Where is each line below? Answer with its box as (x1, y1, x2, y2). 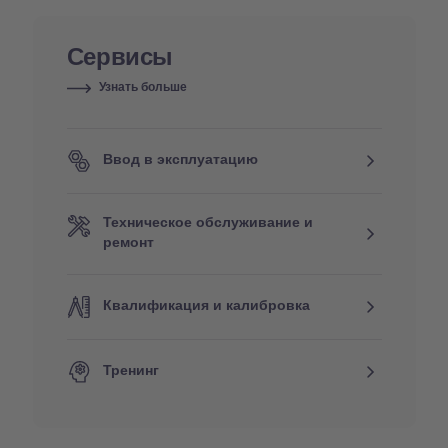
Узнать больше (98, 81, 187, 94)
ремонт (102, 236, 154, 251)
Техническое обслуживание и (102, 216, 313, 231)
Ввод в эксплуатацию (102, 153, 258, 168)
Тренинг (102, 364, 159, 379)
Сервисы (66, 40, 173, 70)
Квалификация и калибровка (102, 299, 310, 314)
